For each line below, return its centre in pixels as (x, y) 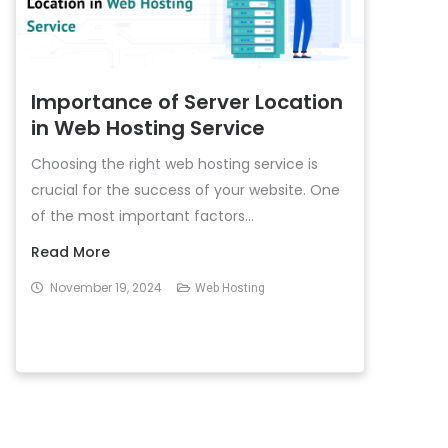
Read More (70, 252)
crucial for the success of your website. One (185, 190)
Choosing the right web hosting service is (174, 164)
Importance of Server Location (187, 102)
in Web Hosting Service (148, 128)
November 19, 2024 (106, 287)
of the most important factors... (142, 216)
